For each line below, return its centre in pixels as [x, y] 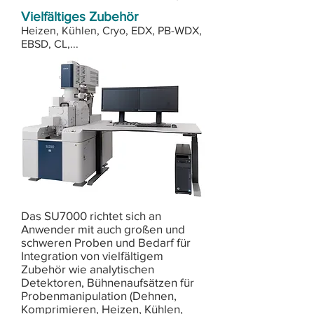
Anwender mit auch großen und [103, 229]
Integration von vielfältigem [92, 255]
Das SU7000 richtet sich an [91, 216]
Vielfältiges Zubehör [80, 16]
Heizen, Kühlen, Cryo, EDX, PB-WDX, [111, 30]
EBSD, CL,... [50, 44]
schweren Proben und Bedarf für [106, 242]
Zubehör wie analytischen [88, 269]
